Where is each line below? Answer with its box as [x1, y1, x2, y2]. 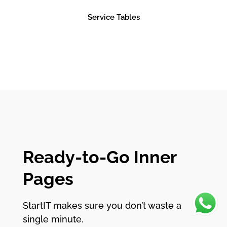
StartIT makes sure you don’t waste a [22, 200, 181, 211]
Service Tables [87, 13, 140, 22]
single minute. [22, 214, 84, 225]
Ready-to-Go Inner [22, 147, 176, 168]
